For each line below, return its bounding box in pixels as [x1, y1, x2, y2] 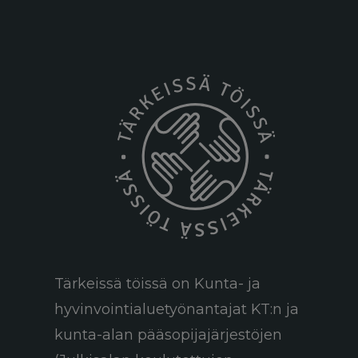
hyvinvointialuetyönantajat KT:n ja [54, 300, 299, 318]
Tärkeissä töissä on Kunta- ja [54, 274, 261, 292]
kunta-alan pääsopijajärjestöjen [54, 325, 282, 344]
